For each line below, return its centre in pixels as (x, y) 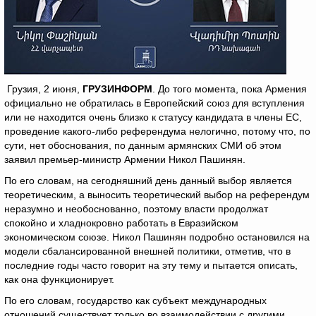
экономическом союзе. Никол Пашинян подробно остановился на (157, 237)
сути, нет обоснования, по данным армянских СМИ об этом (143, 145)
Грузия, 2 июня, (43, 89)
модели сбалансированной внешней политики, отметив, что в (147, 251)
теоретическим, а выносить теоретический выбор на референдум (157, 195)
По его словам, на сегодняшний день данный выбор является (148, 181)
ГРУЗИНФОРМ (117, 89)
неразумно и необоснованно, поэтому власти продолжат (136, 209)
